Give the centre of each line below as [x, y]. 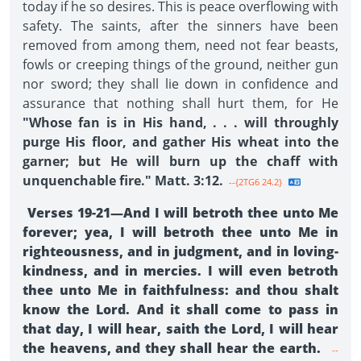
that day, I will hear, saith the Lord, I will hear [180, 329]
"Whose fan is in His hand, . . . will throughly [180, 122]
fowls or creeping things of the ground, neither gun [180, 64]
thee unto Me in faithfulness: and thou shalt [180, 290]
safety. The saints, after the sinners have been [180, 26]
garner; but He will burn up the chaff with [180, 161]
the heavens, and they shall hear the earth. [174, 348]
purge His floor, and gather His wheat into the [180, 142]
